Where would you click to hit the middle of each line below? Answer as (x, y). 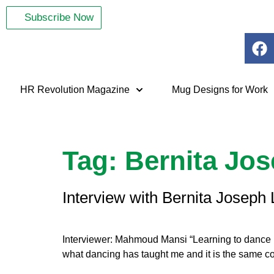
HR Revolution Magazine (75, 90)
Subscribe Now (59, 17)
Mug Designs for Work (220, 90)
